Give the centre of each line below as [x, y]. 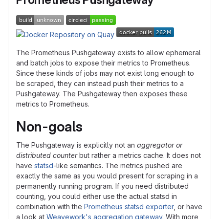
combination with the [50, 207]
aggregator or [160, 145]
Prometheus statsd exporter [129, 207]
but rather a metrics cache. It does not [139, 155]
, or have [188, 207]
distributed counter [47, 155]
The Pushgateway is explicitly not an [77, 145]
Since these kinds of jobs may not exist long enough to [105, 73]
